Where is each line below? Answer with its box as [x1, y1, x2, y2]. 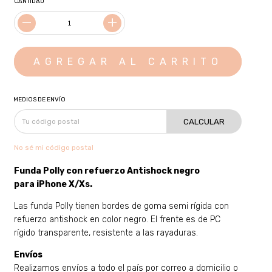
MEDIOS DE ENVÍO [13, 96, 66, 104]
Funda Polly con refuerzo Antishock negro [14, 166, 200, 177]
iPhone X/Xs [36, 179, 90, 190]
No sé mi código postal [14, 143, 94, 152]
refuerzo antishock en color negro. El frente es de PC [14, 214, 221, 225]
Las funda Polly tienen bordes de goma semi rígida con [14, 201, 229, 212]
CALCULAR [183, 117, 225, 126]
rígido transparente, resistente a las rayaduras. [14, 228, 199, 239]
